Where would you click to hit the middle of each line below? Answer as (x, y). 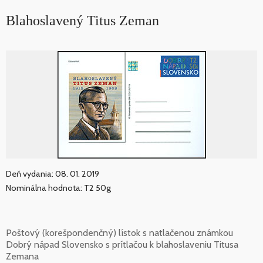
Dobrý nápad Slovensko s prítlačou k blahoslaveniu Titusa (122, 244)
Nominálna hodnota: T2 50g (59, 188)
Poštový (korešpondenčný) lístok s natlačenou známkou (119, 232)
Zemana (22, 256)
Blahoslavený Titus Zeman (82, 21)
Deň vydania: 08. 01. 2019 (53, 174)
